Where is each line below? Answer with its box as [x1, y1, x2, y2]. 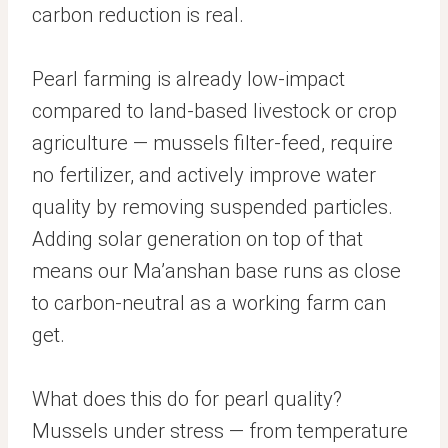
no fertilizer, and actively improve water [32, 163, 376, 187]
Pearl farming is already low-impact [32, 67, 345, 91]
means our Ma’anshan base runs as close [32, 259, 401, 283]
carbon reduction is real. [32, 3, 244, 27]
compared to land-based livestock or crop [32, 99, 397, 123]
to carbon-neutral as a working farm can [32, 291, 386, 315]
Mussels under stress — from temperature [32, 419, 408, 443]
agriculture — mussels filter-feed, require [32, 131, 393, 155]
